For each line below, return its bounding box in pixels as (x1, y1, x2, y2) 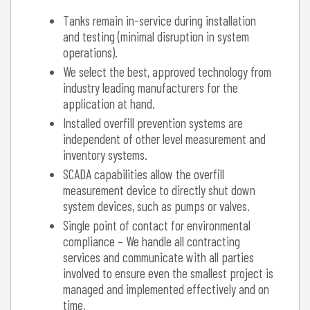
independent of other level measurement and (63, 130, 266, 147)
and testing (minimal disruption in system (63, 28, 249, 44)
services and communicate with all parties (63, 248, 254, 265)
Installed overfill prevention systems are (63, 114, 243, 131)
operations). (63, 44, 118, 60)
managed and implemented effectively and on (63, 280, 269, 297)
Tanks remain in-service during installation (63, 12, 256, 28)
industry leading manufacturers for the (63, 79, 238, 95)
